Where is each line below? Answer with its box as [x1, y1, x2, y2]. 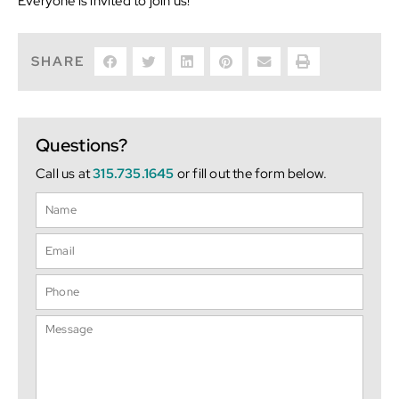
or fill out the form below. [174, 164, 328, 183]
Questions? [36, 133, 127, 157]
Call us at [36, 164, 94, 183]
